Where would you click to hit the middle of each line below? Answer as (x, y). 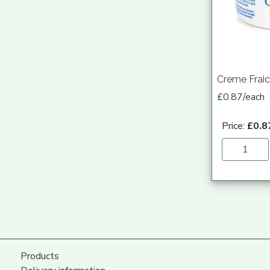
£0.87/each (240, 97)
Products (39, 256)
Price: (234, 126)
